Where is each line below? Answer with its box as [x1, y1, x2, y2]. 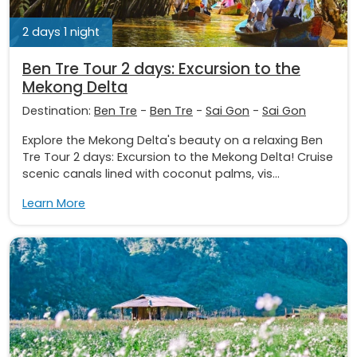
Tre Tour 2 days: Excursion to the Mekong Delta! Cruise [22, 149, 333, 166]
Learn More [22, 195, 85, 212]
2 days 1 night [22, 24, 100, 41]
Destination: [22, 103, 94, 120]
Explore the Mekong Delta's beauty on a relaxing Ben [22, 132, 323, 149]
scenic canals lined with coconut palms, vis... [22, 166, 280, 182]
